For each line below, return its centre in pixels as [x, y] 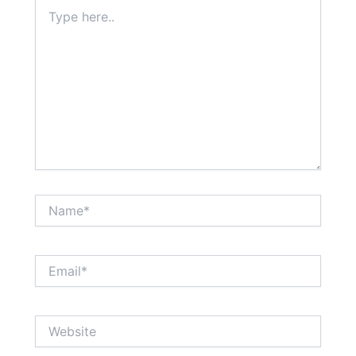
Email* [51, 262]
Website [56, 322]
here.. [49, 19]
